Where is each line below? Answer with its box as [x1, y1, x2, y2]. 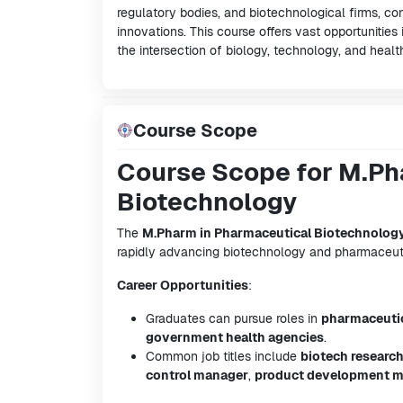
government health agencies [146, 329, 324, 345]
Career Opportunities [117, 277, 248, 293]
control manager [146, 367, 248, 383]
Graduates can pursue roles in [146, 310, 321, 327]
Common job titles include [146, 348, 300, 364]
